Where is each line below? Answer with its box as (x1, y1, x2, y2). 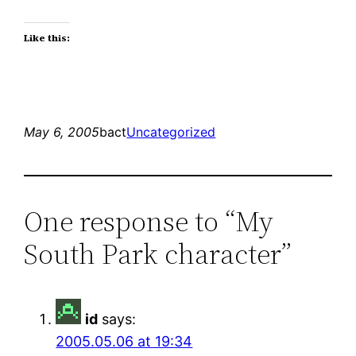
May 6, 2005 (24, 123, 100, 140)
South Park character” (24, 234, 292, 273)
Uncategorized (126, 123, 216, 140)
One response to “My (24, 201, 274, 241)
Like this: (24, 31, 71, 44)
